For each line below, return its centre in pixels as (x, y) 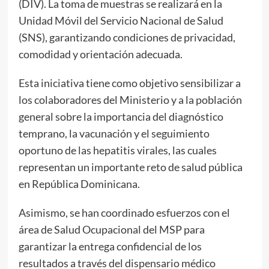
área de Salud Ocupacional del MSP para (111, 229)
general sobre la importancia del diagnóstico (121, 116)
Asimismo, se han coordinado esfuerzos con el (124, 212)
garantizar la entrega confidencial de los (110, 246)
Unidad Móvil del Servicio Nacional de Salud (121, 20)
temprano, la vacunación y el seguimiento (114, 133)
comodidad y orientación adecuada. (100, 54)
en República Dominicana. (79, 183)
